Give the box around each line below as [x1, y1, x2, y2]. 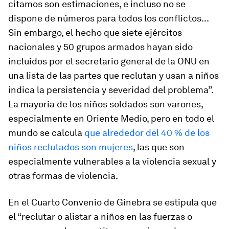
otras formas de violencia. [8, 170, 118, 181]
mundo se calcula [8, 127, 84, 138]
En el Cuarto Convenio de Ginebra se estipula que [8, 197, 217, 208]
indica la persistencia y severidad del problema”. [8, 84, 213, 95]
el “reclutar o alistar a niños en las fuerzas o [8, 211, 192, 222]
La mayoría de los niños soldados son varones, [8, 99, 203, 109]
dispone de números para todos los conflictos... [8, 13, 209, 24]
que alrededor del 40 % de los [84, 127, 210, 138]
